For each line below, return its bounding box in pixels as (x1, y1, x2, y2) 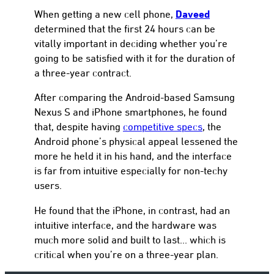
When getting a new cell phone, (34, 7, 176, 20)
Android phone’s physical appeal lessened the (34, 135, 238, 148)
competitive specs (123, 120, 202, 133)
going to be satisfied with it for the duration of (34, 51, 235, 64)
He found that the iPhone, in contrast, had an (34, 204, 230, 217)
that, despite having (34, 120, 123, 133)
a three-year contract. (34, 66, 131, 79)
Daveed (176, 7, 210, 20)
